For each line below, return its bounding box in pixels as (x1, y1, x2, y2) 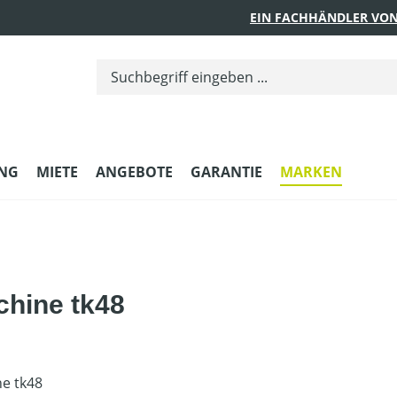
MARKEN (280, 162, 342, 183)
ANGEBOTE (96, 162, 173, 183)
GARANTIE (191, 162, 262, 183)
